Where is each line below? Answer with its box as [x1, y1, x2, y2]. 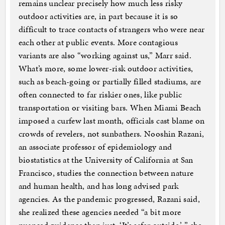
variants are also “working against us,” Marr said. [18, 49, 192, 62]
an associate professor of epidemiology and [18, 141, 172, 153]
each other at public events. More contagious [18, 36, 178, 49]
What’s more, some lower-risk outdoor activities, [18, 62, 193, 75]
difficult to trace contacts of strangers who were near [18, 23, 205, 36]
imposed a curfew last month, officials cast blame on [18, 115, 205, 127]
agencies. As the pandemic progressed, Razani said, [18, 193, 200, 205]
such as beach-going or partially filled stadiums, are [18, 75, 201, 88]
